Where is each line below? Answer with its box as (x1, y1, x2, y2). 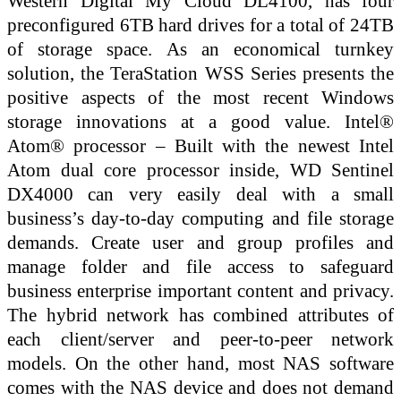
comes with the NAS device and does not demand (7, 377, 394, 398)
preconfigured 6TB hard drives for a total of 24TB (7, 14, 394, 36)
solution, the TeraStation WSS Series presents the (7, 63, 394, 84)
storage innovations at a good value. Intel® (7, 111, 394, 132)
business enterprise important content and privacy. (7, 280, 394, 302)
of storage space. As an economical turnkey (7, 38, 394, 60)
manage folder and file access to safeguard (7, 256, 394, 277)
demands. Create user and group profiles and (7, 232, 394, 253)
